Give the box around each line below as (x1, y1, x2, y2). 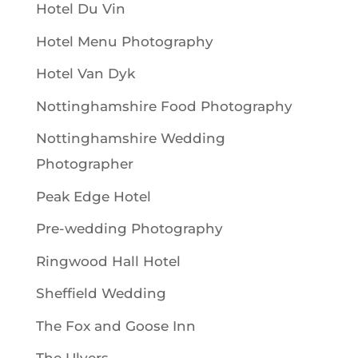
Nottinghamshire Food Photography (35, 97, 292, 114)
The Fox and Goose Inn (35, 317, 196, 334)
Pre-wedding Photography (35, 221, 223, 237)
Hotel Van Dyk (35, 66, 135, 82)
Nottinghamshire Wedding (35, 130, 225, 146)
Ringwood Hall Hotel (35, 253, 181, 269)
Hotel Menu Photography (35, 33, 213, 50)
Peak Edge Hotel (35, 188, 151, 205)
